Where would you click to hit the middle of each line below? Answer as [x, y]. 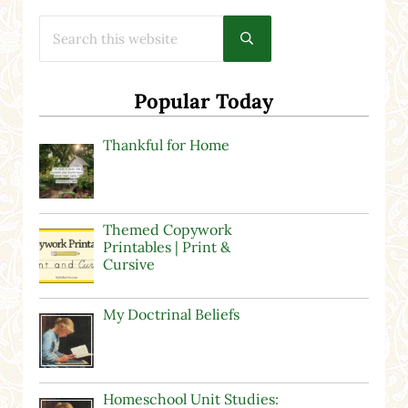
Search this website [95, 23]
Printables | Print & [166, 247]
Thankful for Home [166, 145]
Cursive [128, 265]
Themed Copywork [167, 230]
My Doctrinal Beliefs [171, 315]
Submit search [287, 43]
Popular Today [204, 101]
